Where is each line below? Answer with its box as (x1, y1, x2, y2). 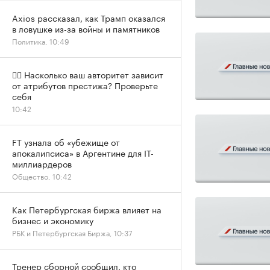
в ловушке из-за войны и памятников (12, 22, 160, 35)
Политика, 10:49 (12, 35, 69, 46)
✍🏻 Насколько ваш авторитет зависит (12, 67, 163, 81)
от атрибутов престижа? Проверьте (12, 78, 158, 92)
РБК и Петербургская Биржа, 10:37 (12, 227, 132, 238)
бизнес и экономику (12, 213, 93, 227)
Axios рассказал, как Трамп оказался (12, 11, 165, 24)
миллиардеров (12, 157, 72, 170)
